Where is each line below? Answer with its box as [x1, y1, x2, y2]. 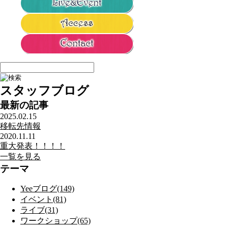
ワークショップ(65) [20, 216, 91, 225]
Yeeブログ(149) [20, 184, 74, 193]
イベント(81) [20, 195, 66, 204]
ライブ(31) [20, 206, 58, 215]
